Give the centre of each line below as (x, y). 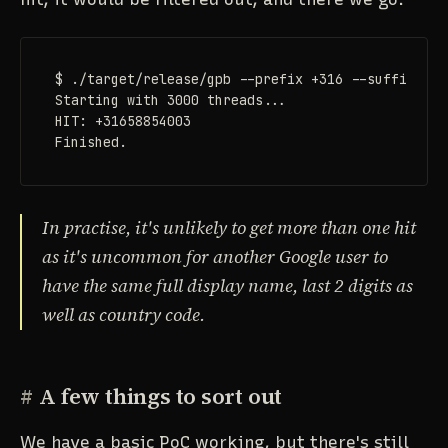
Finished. (90, 142)
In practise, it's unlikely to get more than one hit (229, 228)
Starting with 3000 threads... (170, 100)
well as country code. (123, 315)
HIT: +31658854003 (122, 121)
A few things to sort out (161, 396)
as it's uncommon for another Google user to (215, 257)
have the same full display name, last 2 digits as (227, 286)
